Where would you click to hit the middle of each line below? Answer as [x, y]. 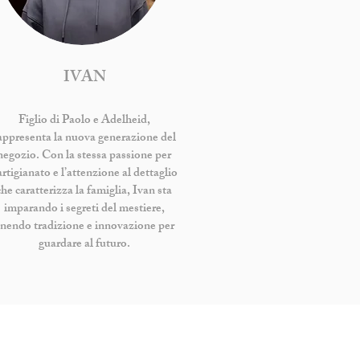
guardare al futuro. [84, 245]
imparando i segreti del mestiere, [84, 209]
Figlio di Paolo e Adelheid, [84, 121]
